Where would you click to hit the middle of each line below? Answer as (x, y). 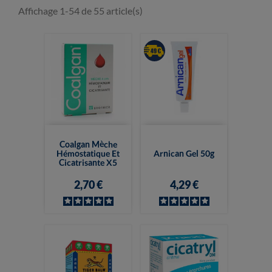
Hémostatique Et (88, 153)
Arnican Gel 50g (184, 153)
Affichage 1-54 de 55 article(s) (80, 11)
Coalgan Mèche (88, 144)
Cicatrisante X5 (88, 162)
